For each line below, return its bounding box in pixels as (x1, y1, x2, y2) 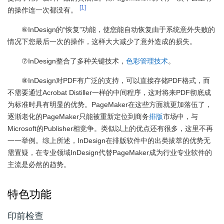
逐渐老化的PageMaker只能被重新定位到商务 (7, 112, 149, 120)
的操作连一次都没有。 (7, 6, 77, 14)
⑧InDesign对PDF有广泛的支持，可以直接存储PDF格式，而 (21, 76, 210, 84)
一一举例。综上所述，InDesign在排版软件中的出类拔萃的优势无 (7, 136, 210, 144)
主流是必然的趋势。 (7, 160, 70, 168)
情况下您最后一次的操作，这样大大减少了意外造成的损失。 (7, 37, 196, 45)
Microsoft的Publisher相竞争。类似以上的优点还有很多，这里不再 (7, 124, 213, 132)
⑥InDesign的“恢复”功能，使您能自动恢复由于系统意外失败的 (21, 25, 215, 33)
